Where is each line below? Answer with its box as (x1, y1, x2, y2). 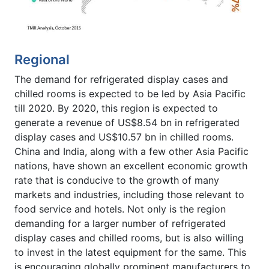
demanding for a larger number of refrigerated (14, 217, 226, 229)
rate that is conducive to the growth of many (14, 174, 219, 186)
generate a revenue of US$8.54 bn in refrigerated (14, 116, 240, 128)
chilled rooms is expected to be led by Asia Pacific (14, 87, 246, 100)
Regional (14, 51, 70, 67)
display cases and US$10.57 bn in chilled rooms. (14, 130, 234, 143)
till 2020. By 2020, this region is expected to (14, 101, 218, 114)
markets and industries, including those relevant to (14, 188, 244, 201)
